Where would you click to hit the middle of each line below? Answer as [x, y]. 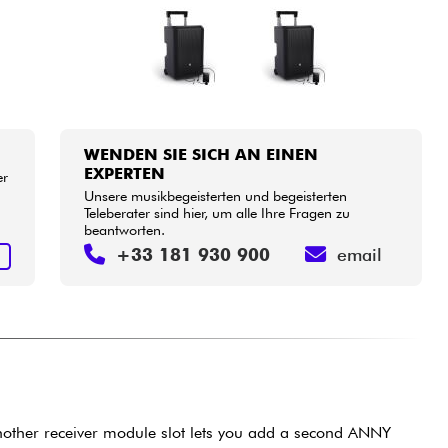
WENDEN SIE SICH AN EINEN [201, 155]
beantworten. [125, 230]
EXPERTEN [125, 174]
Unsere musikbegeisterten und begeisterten [216, 196]
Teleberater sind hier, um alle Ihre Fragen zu [217, 213]
